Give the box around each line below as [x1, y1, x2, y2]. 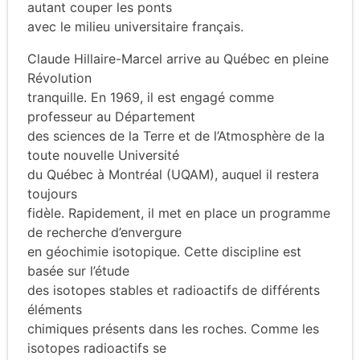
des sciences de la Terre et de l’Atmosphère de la [27, 127, 325, 144]
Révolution [27, 69, 92, 86]
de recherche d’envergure [27, 223, 182, 240]
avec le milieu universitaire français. [27, 18, 243, 35]
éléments [27, 301, 82, 317]
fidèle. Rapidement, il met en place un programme [27, 204, 330, 221]
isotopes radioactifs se [27, 339, 166, 356]
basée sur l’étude [27, 262, 129, 279]
